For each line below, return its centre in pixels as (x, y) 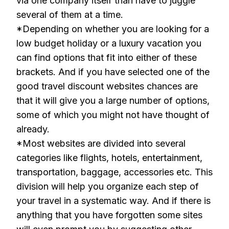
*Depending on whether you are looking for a (113, 29)
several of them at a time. (70, 15)
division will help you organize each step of (108, 186)
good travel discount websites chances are (107, 86)
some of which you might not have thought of (113, 115)
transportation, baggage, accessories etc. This (114, 172)
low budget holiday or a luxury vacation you (109, 43)
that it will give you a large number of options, (113, 100)
